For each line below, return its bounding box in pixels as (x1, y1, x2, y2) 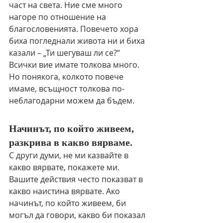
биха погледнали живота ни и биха (9, 35, 147, 47)
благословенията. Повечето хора (9, 23, 140, 35)
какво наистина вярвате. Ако (9, 186, 122, 197)
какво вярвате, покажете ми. (9, 162, 121, 173)
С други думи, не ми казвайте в (9, 150, 130, 161)
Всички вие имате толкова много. (9, 59, 141, 71)
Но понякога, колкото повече (9, 71, 125, 83)
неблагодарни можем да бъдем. (9, 95, 134, 107)
